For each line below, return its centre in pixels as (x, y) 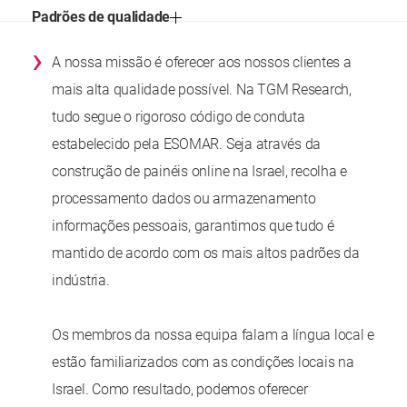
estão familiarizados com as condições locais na (203, 362)
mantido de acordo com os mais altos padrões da (206, 253)
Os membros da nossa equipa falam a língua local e (213, 335)
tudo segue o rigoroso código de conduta (179, 117)
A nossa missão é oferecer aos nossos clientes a (202, 63)
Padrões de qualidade (101, 16)
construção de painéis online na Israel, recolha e (200, 172)
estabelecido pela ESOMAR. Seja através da (187, 144)
